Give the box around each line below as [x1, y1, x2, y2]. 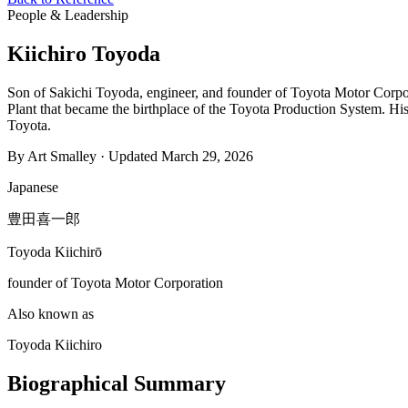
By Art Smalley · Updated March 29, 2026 [7, 148, 253, 164]
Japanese [7, 178, 58, 195]
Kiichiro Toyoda [7, 41, 160, 66]
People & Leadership [7, 7, 128, 23]
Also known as [7, 305, 94, 321]
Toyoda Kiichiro [7, 336, 102, 352]
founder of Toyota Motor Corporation [7, 274, 223, 291]
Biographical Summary [7, 371, 226, 395]
